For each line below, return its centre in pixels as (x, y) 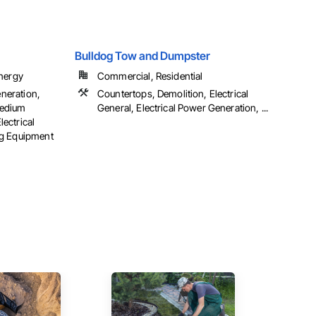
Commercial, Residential (150, 76)
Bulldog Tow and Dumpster (142, 56)
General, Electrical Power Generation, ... (183, 108)
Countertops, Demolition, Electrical (173, 94)
